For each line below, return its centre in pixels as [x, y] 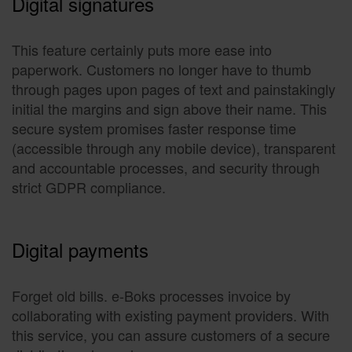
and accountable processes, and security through [166, 168]
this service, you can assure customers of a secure [171, 335]
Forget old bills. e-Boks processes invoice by [151, 296]
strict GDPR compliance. [93, 187]
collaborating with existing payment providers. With [170, 315]
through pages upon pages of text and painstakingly [174, 89]
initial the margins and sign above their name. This [169, 109]
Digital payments [80, 250]
